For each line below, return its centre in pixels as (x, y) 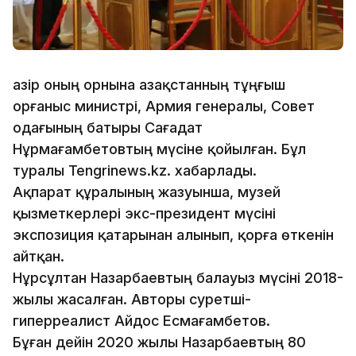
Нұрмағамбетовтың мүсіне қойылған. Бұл (159, 149)
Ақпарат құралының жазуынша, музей (147, 192)
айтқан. (41, 256)
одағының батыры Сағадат (108, 127)
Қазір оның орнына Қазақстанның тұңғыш (149, 84)
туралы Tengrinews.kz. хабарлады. (137, 170)
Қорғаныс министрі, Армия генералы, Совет (164, 106)
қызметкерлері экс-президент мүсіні (144, 213)
